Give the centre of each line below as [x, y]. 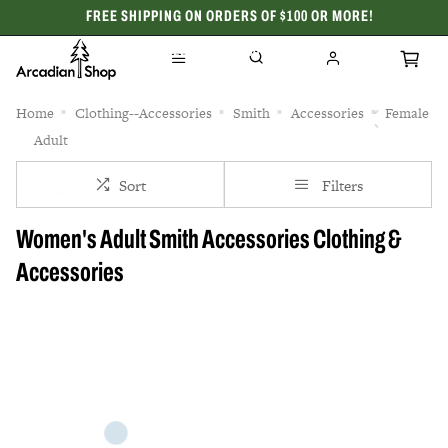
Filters [342, 185]
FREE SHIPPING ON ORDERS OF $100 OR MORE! [229, 17]
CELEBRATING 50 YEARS [229, 52]
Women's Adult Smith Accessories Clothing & [209, 241]
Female [407, 113]
